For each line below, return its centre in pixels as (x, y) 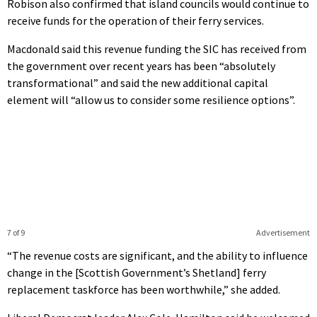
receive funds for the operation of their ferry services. (136, 20)
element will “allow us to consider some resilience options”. (151, 99)
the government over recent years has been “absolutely (141, 65)
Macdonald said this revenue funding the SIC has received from (157, 48)
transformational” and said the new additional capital (138, 82)
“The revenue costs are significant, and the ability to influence (157, 255)
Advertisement (283, 232)
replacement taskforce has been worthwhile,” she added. (144, 289)
